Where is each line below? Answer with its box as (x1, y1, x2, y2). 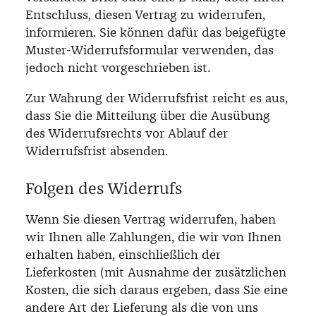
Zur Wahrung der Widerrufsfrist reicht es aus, (25, 90, 288, 106)
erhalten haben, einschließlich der (25, 246, 221, 262)
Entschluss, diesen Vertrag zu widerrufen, (25, 6, 265, 23)
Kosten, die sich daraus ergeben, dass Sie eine (25, 281, 288, 298)
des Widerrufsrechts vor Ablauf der (25, 125, 228, 141)
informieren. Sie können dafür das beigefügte (25, 24, 286, 40)
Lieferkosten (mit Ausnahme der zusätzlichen (25, 264, 286, 280)
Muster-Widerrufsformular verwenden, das (25, 42, 274, 58)
